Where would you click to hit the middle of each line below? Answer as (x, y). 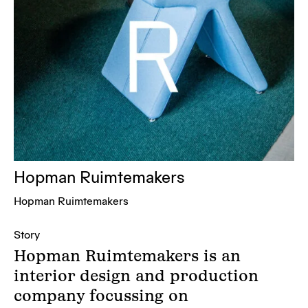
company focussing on (101, 296)
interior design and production (136, 276)
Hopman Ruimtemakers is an (127, 256)
